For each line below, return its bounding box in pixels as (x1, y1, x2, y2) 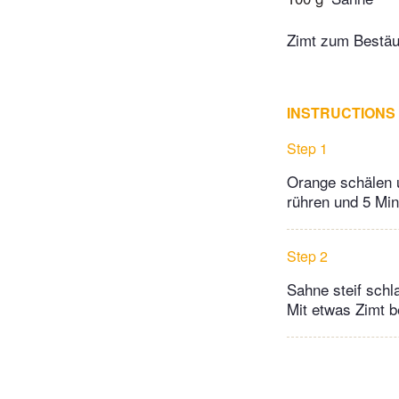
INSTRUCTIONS (287, 102, 395, 124)
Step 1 (287, 138, 328, 159)
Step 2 (287, 246, 328, 267)
